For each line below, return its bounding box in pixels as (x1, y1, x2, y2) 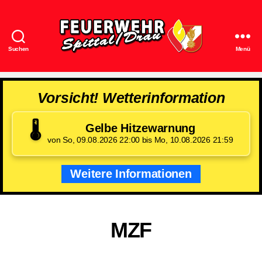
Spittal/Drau (130, 66, 185, 78)
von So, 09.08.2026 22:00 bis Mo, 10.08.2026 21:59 (47, 135, 233, 144)
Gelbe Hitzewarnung (85, 121, 195, 135)
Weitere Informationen (70, 167, 192, 180)
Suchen (8, 45, 29, 52)
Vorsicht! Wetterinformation (37, 89, 225, 106)
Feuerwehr (130, 53, 180, 65)
